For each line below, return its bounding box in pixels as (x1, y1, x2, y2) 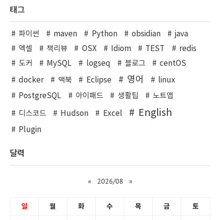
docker (18, 76, 44, 84)
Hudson (60, 109, 89, 118)
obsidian (131, 29, 161, 38)
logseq (86, 59, 110, 68)
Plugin (18, 125, 41, 134)
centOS (160, 59, 187, 68)
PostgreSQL (18, 91, 61, 100)
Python (91, 29, 117, 38)
